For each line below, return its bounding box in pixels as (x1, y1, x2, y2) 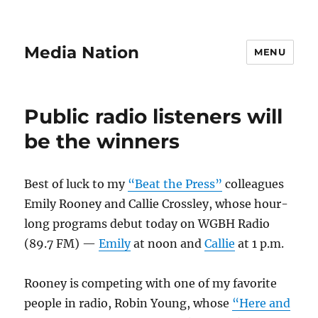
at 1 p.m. (235, 236, 285, 251)
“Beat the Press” (128, 177, 223, 191)
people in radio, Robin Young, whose (24, 296, 233, 310)
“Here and (232, 296, 291, 310)
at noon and (131, 236, 205, 251)
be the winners (24, 129, 180, 153)
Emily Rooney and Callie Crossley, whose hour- (24, 197, 289, 211)
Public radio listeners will (24, 104, 283, 128)
